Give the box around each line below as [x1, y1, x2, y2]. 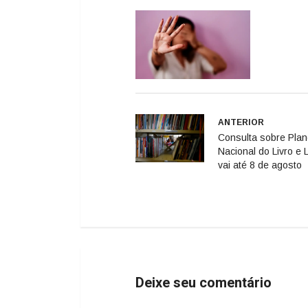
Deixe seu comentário [135, 273, 272, 293]
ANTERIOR [218, 118, 264, 127]
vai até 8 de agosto [218, 159, 302, 170]
